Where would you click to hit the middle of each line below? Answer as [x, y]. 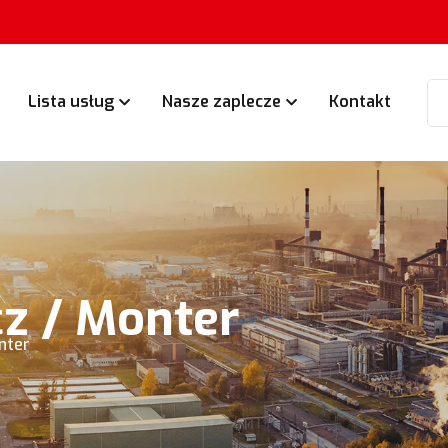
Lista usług [70, 101]
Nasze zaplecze [221, 101]
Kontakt [359, 101]
